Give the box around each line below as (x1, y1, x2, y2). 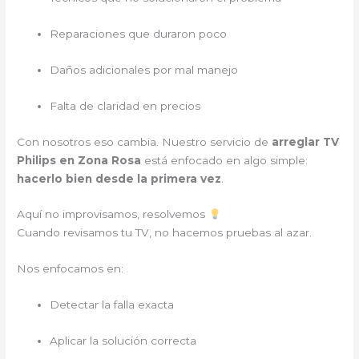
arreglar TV (272, 135, 340, 148)
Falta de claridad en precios (50, 99, 201, 112)
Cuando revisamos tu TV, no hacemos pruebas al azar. (17, 226, 313, 240)
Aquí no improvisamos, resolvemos (17, 208, 209, 221)
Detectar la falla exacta (50, 298, 175, 312)
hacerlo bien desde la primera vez (17, 171, 222, 185)
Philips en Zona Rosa (17, 153, 145, 167)
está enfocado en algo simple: (144, 153, 309, 167)
